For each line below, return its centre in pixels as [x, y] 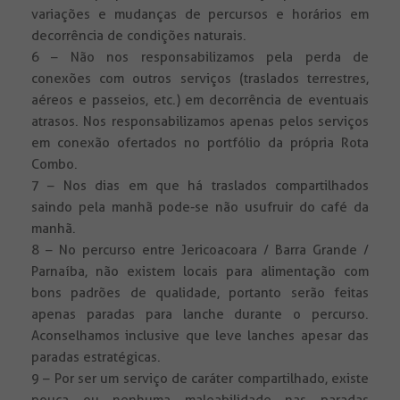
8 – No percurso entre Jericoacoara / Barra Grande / [200, 250]
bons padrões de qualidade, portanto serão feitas [200, 293]
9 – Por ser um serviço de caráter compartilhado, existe [200, 379]
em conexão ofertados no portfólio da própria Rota [200, 143]
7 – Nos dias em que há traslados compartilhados [200, 186]
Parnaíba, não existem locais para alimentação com [200, 272]
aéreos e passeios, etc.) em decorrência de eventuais [200, 100]
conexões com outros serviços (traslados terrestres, [200, 79]
